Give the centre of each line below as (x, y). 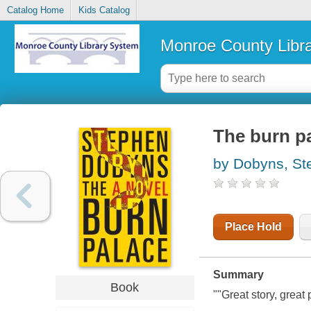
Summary (238, 275)
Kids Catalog (104, 10)
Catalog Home (35, 10)
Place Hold (253, 227)
